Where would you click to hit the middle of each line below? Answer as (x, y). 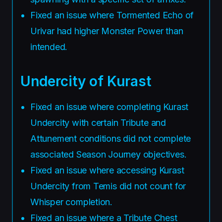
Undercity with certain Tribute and (98, 122)
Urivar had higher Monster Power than (107, 31)
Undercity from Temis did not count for (108, 186)
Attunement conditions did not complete (111, 138)
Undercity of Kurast (86, 81)
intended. (49, 47)
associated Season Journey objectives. (109, 154)
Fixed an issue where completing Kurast (110, 107)
